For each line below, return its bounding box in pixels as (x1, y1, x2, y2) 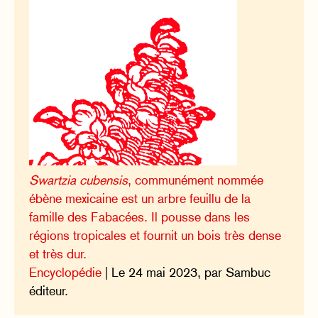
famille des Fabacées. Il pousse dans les (29, 209, 251, 224)
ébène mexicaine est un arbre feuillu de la (29, 190, 251, 206)
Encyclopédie (29, 264, 102, 280)
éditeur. (29, 283, 69, 298)
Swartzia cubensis (29, 172, 128, 187)
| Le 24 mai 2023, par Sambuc (102, 264, 271, 280)
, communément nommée (128, 172, 264, 187)
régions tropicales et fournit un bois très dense (29, 227, 282, 243)
